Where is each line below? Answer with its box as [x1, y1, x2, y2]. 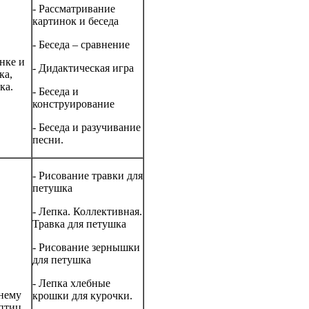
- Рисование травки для [32, 170, 143, 182]
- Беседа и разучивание [32, 121, 141, 134]
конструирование [32, 98, 114, 110]
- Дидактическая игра [32, 62, 134, 74]
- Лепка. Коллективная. [32, 206, 142, 218]
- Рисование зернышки [32, 241, 140, 254]
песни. [32, 134, 63, 146]
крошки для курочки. [32, 290, 132, 302]
